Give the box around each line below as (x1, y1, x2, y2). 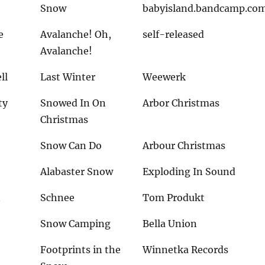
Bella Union (143, 218, 198, 230)
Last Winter (40, 71, 96, 83)
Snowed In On (40, 97, 106, 109)
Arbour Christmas (143, 140, 226, 152)
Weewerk (143, 71, 186, 83)
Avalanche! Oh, (40, 28, 112, 41)
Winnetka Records (143, 244, 229, 256)
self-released (143, 28, 205, 41)
